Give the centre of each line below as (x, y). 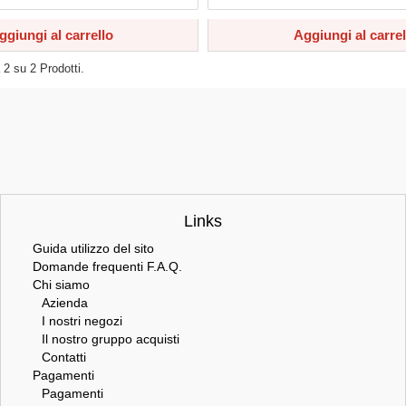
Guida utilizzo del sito (93, 248)
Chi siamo (61, 285)
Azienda (65, 303)
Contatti (64, 357)
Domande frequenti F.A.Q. (107, 266)
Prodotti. (60, 68)
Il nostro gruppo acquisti (111, 339)
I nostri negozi (82, 321)
